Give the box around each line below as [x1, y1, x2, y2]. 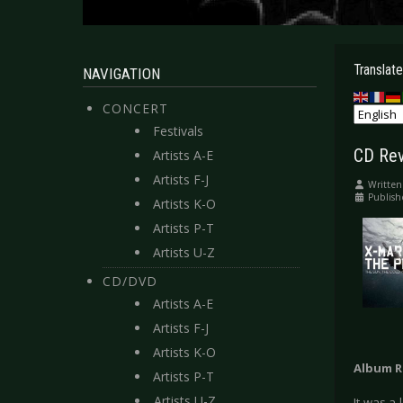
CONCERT [103, 100, 168, 117]
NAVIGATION [83, 65, 160, 83]
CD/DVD [103, 273, 157, 290]
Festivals [153, 122, 203, 139]
